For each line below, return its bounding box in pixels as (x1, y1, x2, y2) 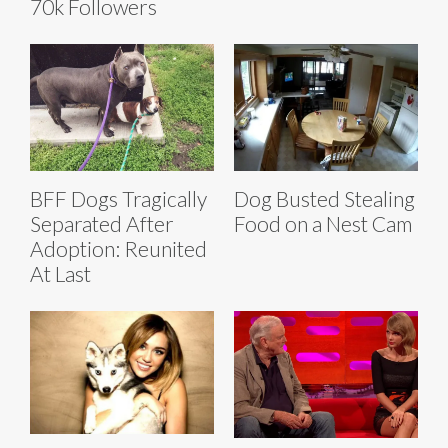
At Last (30, 261, 91, 287)
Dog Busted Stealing (234, 186, 415, 212)
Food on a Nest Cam (234, 211, 412, 237)
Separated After (30, 211, 174, 237)
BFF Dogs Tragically (30, 186, 207, 212)
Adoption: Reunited (30, 236, 207, 262)
